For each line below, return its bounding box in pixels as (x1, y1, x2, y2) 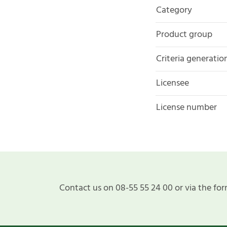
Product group (156, 27, 212, 42)
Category (156, 3, 192, 18)
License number (156, 100, 217, 115)
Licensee (156, 75, 189, 91)
